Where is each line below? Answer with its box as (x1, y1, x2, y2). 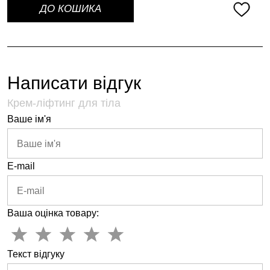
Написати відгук (7, 72, 141, 93)
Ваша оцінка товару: (7, 207, 99, 218)
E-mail (7, 160, 35, 171)
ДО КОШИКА (40, 2, 101, 14)
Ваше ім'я (7, 113, 51, 124)
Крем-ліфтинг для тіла (7, 96, 121, 109)
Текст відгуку (7, 248, 64, 259)
